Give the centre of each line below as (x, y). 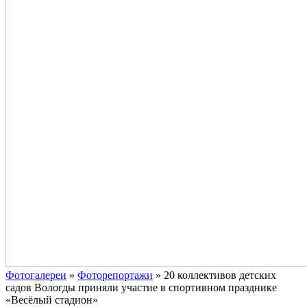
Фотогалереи (36, 275)
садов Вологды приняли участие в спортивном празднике (141, 287)
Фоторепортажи (115, 275)
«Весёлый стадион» (52, 300)
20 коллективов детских (220, 275)
